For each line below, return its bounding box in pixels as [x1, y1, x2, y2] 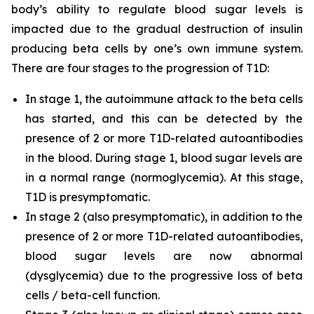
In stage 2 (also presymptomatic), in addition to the [25, 210, 303, 224]
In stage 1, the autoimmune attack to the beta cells [25, 92, 303, 106]
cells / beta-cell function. [25, 288, 160, 302]
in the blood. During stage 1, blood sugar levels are [25, 151, 303, 165]
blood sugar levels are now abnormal [25, 249, 303, 263]
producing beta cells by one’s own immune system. [11, 41, 303, 55]
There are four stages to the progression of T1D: [11, 61, 269, 75]
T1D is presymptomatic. [25, 190, 150, 204]
